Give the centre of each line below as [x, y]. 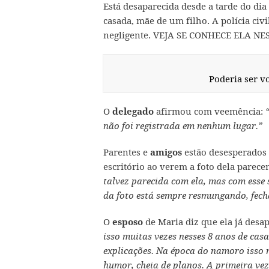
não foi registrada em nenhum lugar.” [183, 126]
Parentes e [127, 152]
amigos [166, 152]
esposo [128, 222]
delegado [133, 111]
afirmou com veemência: [210, 111]
